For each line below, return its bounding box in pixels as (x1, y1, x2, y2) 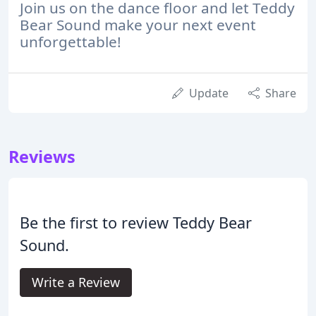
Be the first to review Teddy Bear (20, 212, 252, 233)
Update (189, 85, 229, 101)
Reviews (8, 145, 75, 168)
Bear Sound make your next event (20, 14, 256, 35)
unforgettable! (20, 31, 121, 51)
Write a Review (32, 273, 120, 291)
